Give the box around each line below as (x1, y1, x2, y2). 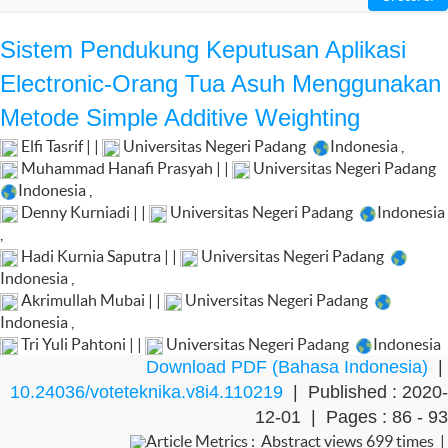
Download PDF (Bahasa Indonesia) (146, 357, 428, 377)
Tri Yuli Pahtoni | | (18, 335, 145, 353)
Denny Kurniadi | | (18, 203, 149, 221)
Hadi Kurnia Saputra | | (18, 247, 180, 265)
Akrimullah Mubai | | (18, 291, 164, 309)
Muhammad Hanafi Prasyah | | (18, 159, 232, 177)
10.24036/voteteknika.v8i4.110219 (10, 382, 283, 402)
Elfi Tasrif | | (18, 137, 102, 155)
